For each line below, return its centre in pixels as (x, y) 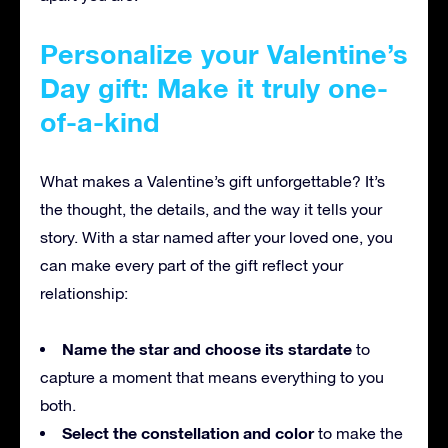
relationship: (84, 292)
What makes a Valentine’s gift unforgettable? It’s (212, 180)
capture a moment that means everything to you (212, 376)
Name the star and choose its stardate (207, 348)
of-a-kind (100, 121)
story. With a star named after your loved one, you (216, 236)
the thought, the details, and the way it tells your (211, 208)
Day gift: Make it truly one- (214, 87)
